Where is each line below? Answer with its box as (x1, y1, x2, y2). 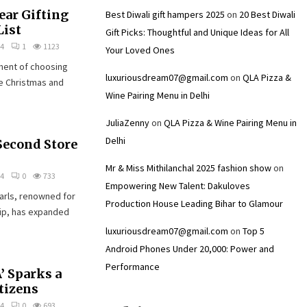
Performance (106, 260, 160, 273)
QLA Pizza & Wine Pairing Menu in (164, 116, 297, 129)
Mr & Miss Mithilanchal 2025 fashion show (106, 162, 271, 174)
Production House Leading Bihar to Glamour (106, 197, 283, 210)
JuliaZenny (106, 116, 149, 129)
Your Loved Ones (106, 44, 175, 56)
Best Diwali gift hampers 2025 (106, 8, 225, 21)
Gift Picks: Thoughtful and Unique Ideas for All (106, 26, 289, 38)
